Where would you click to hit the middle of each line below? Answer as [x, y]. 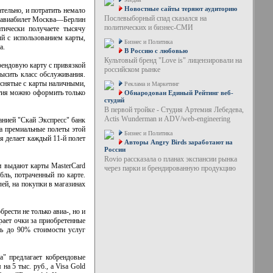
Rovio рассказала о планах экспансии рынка [170, 159]
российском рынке [132, 69]
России [115, 149]
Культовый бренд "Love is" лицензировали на [173, 60]
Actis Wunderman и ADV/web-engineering [167, 119]
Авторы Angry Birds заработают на [178, 142]
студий [114, 100]
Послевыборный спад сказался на [155, 18]
